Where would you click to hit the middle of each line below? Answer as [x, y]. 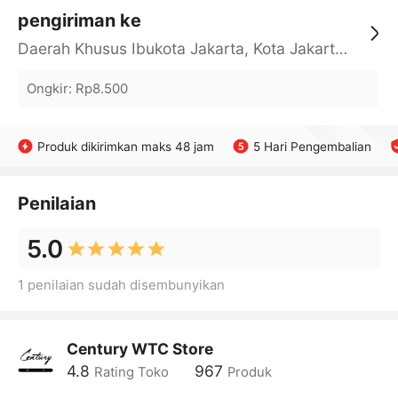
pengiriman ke [79, 21]
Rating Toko [131, 372]
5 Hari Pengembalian [312, 146]
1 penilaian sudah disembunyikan [121, 286]
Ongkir [47, 88]
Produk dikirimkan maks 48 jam [126, 146]
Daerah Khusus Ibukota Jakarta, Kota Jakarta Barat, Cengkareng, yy [341, 49]
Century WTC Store [139, 349]
